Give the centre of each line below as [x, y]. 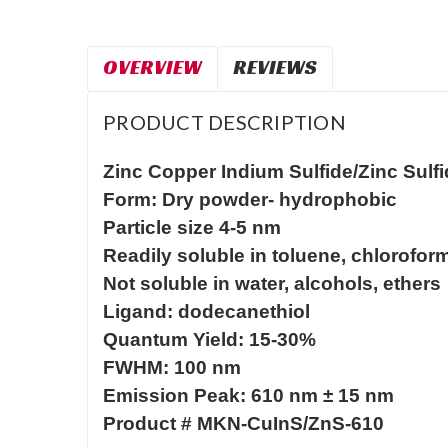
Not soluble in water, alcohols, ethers [272, 283]
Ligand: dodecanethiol [206, 311]
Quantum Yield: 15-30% [209, 339]
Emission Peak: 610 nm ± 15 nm [248, 395]
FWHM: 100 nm [172, 367]
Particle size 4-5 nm [192, 227]
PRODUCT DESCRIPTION [224, 122]
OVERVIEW [152, 67]
